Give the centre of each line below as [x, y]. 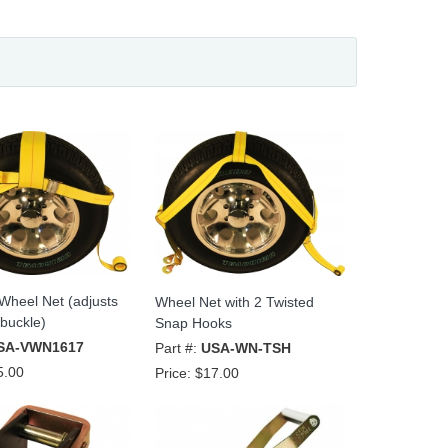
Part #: [177, 348]
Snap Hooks [193, 323]
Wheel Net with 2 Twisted [234, 302]
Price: [174, 373]
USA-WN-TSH [245, 348]
